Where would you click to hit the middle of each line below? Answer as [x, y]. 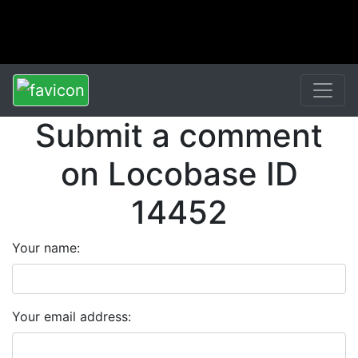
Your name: [46, 248]
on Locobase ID [179, 174]
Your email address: [72, 316]
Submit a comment [179, 135]
